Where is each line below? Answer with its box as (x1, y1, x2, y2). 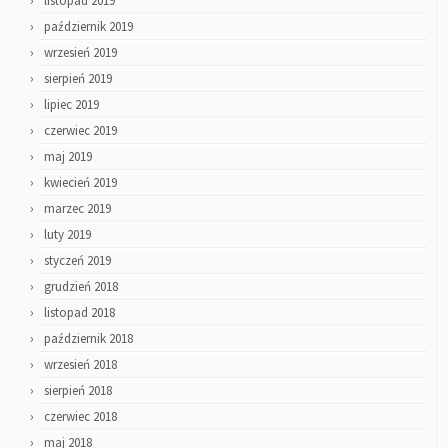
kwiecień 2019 (44, 174, 117, 192)
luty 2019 (44, 226, 91, 244)
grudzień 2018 (44, 278, 118, 296)
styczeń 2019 (44, 252, 111, 270)
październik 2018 (44, 330, 133, 348)
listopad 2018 (44, 304, 115, 322)
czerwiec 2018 (44, 408, 117, 426)
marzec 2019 (44, 200, 111, 218)
